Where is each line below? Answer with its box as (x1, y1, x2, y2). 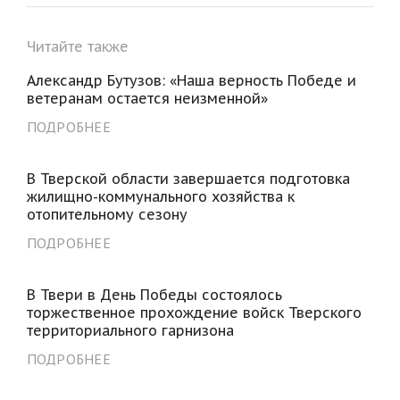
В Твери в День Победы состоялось (26, 285, 282, 304)
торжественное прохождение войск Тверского (26, 303, 362, 321)
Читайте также (26, 37, 129, 55)
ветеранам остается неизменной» (26, 88, 268, 107)
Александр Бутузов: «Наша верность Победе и (26, 71, 356, 89)
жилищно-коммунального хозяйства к (26, 187, 295, 205)
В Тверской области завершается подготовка (26, 169, 350, 187)
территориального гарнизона (26, 321, 234, 339)
